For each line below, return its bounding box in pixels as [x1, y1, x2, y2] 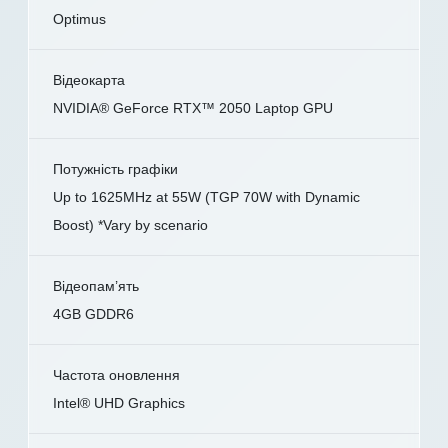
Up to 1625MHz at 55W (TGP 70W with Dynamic [53, 189, 360, 206]
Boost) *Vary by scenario [53, 217, 208, 234]
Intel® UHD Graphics [53, 395, 185, 412]
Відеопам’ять [53, 278, 139, 295]
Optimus [53, 11, 106, 28]
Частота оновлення [53, 367, 180, 384]
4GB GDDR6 [53, 306, 134, 323]
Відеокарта [53, 72, 125, 89]
